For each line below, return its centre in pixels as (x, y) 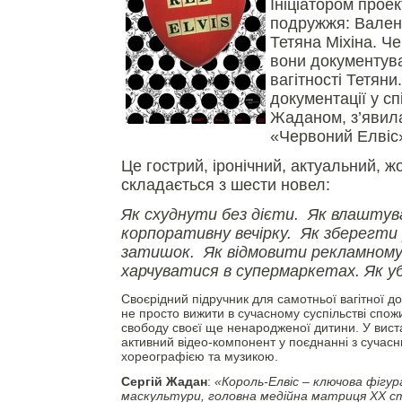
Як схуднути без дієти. (210, 214)
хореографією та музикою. (199, 356)
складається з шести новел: (225, 185)
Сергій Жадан (164, 381)
